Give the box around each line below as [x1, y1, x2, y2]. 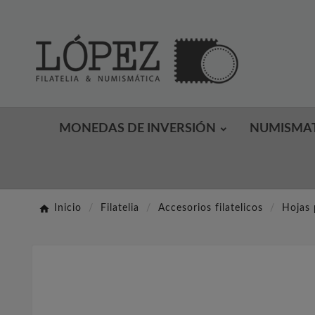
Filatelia [101, 203, 139, 214]
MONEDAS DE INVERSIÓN [59, 122, 216, 136]
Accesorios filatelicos [158, 203, 263, 214]
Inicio [54, 203, 82, 214]
